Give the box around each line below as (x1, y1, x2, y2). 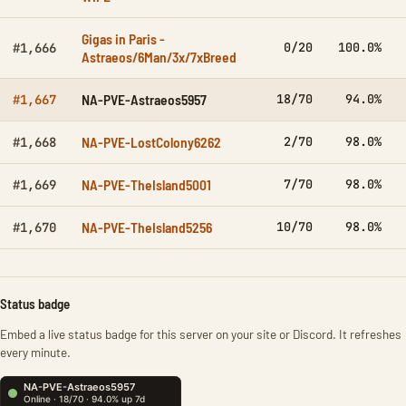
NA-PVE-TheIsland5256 (82, 218, 212, 236)
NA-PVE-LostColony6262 (82, 133, 221, 150)
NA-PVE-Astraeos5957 (82, 91, 207, 108)
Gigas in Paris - (82, 30, 165, 47)
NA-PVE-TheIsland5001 (82, 176, 211, 193)
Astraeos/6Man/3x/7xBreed (82, 48, 237, 65)
